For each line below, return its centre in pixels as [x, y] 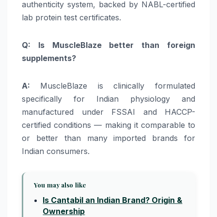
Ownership [64, 211]
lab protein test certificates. [71, 17]
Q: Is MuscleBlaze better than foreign [108, 45]
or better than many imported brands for [108, 138]
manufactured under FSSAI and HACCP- [108, 112]
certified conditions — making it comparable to [108, 125]
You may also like [60, 185]
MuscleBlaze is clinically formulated [117, 85]
